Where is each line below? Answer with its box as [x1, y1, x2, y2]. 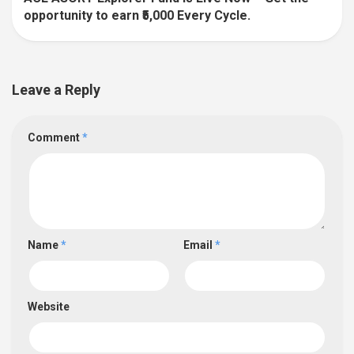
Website [28, 299, 70, 313]
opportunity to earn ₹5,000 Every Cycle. [24, 7, 250, 23]
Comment [28, 130, 82, 144]
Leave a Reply [12, 81, 100, 98]
